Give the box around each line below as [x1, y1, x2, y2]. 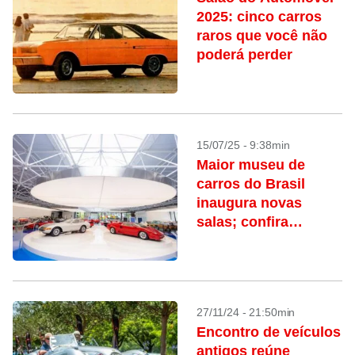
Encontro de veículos [197, 324, 341, 340]
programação [197, 233, 287, 249]
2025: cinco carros [197, 9, 322, 25]
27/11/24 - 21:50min [197, 306, 296, 319]
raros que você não [197, 28, 327, 44]
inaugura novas [197, 195, 302, 211]
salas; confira [197, 214, 288, 230]
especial [197, 252, 253, 268]
